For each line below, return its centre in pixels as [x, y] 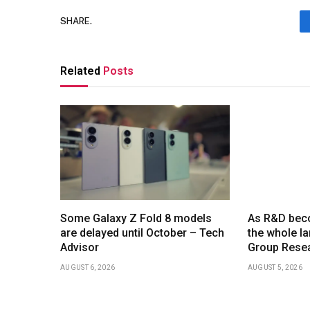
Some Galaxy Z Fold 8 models [136, 219]
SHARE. [76, 21]
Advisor [80, 248]
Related [82, 71]
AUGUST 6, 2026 [88, 268]
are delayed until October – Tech [142, 233]
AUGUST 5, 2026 [275, 268]
